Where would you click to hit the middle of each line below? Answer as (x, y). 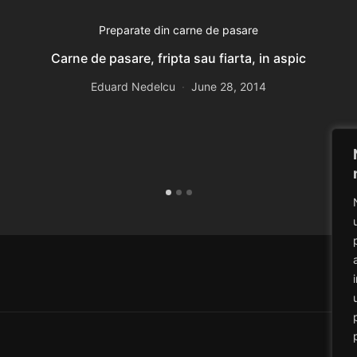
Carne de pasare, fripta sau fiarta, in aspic (178, 58)
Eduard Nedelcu (133, 86)
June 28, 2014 (228, 86)
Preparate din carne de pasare (178, 29)
